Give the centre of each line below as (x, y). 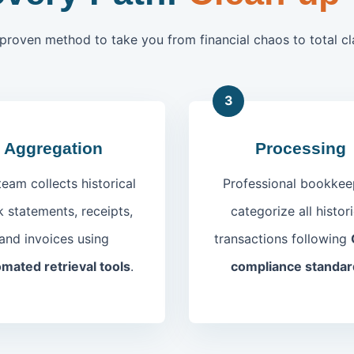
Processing (300, 148)
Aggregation (54, 148)
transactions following (282, 238)
